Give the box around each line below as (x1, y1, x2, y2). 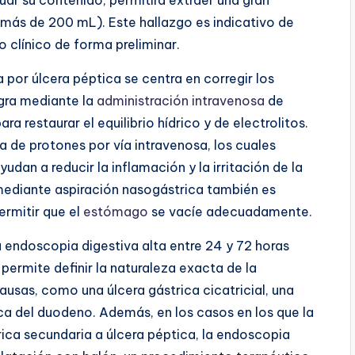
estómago (83, 203, 148, 219)
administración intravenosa (97, 92, 265, 109)
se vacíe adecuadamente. (148, 203, 312, 219)
